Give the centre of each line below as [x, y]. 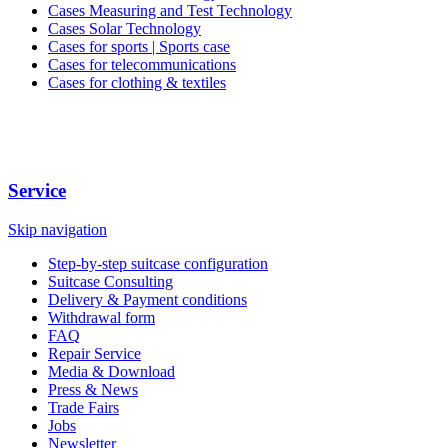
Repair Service [94, 353]
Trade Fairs [83, 407]
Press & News [93, 389]
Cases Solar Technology [124, 28]
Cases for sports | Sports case [139, 46]
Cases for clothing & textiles [137, 82]
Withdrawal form [101, 317]
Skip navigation [57, 229]
